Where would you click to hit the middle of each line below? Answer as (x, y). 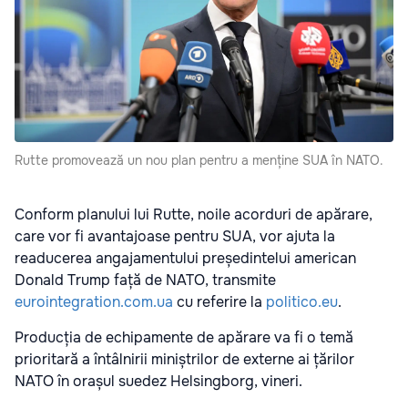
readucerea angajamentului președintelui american (185, 259)
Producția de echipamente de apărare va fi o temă (184, 338)
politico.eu (302, 302)
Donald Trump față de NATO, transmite (145, 280)
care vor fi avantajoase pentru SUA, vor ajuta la (175, 237)
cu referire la (219, 302)
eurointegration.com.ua (94, 302)
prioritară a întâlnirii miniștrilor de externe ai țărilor (184, 360)
